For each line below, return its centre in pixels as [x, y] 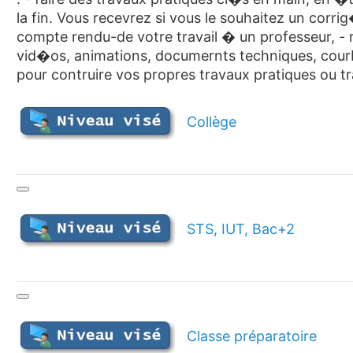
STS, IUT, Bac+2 [236, 229]
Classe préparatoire [247, 336]
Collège [207, 122]
